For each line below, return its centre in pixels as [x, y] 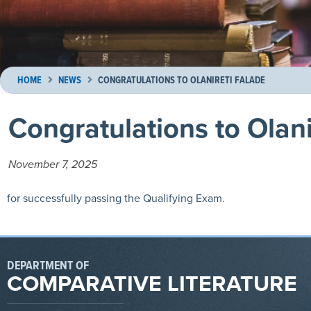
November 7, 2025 [53, 164]
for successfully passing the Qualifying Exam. [116, 198]
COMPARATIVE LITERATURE [152, 283]
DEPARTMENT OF [48, 265]
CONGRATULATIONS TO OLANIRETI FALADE [182, 80]
